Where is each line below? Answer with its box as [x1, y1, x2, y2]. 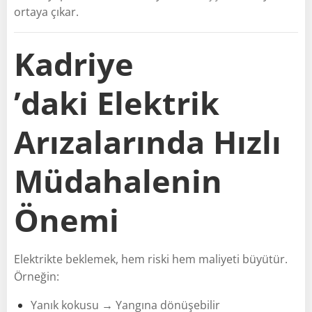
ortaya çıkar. [14, 3, 79, 19]
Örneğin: [14, 268, 59, 284]
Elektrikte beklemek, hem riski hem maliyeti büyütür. [14, 251, 288, 267]
